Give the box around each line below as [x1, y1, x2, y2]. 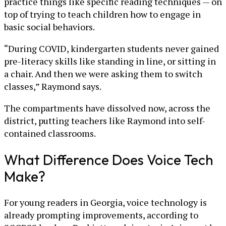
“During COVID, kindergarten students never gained [4, 42, 219, 54]
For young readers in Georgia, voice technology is [4, 196, 207, 209]
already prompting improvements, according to [4, 209, 198, 221]
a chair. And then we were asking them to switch [4, 67, 202, 80]
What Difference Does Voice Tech [4, 151, 213, 169]
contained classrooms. [4, 127, 96, 139]
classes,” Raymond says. [4, 80, 101, 92]
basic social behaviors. [4, 20, 95, 33]
